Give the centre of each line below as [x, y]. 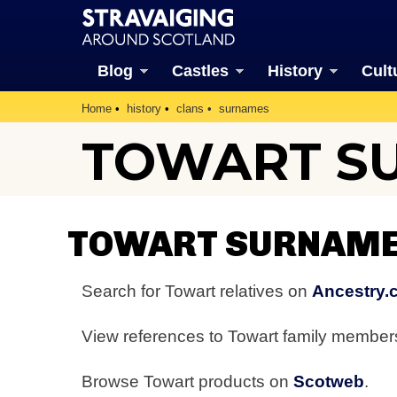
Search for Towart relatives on [197, 291]
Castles [200, 71]
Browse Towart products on [187, 382]
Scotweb [329, 382]
